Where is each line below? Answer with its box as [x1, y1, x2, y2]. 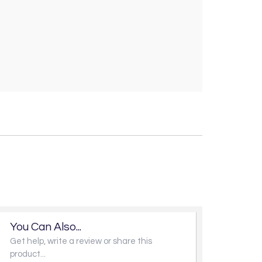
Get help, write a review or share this [10, 237, 152, 246]
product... [10, 250, 46, 259]
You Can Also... [10, 221, 81, 233]
